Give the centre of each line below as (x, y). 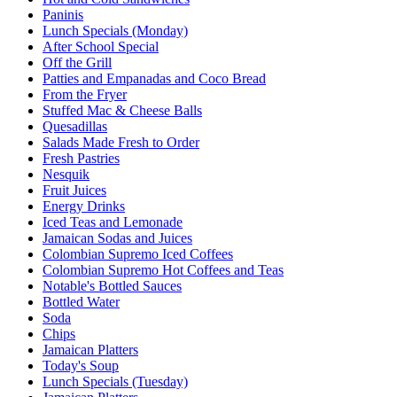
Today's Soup (81, 365)
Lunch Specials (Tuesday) (115, 381)
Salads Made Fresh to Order (121, 142)
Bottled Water (81, 301)
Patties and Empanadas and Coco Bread (154, 78)
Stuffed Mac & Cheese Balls (122, 110)
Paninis (63, 14)
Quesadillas (75, 126)
